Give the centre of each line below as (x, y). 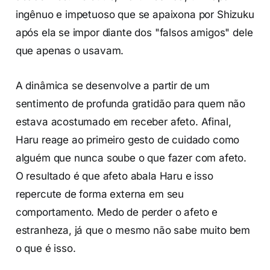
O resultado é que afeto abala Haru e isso (114, 176)
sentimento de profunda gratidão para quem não (130, 103)
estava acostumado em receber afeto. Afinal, (123, 121)
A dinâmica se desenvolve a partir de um (113, 85)
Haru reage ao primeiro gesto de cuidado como (127, 140)
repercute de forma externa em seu (100, 194)
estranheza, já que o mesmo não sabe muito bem (133, 230)
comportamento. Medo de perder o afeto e (117, 212)
